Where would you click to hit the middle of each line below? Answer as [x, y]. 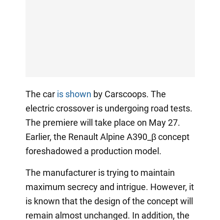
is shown [74, 94]
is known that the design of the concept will [109, 201]
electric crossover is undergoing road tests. [109, 108]
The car [41, 94]
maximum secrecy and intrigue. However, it [110, 187]
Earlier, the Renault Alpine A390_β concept [107, 137]
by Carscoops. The [128, 94]
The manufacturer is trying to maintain [100, 172]
